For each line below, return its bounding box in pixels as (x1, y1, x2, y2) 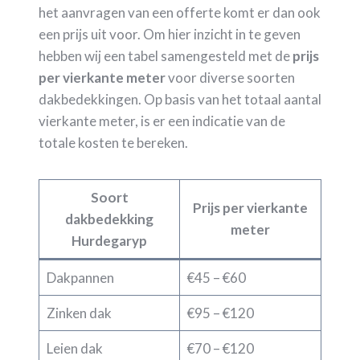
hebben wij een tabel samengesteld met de (39, 47, 292, 64)
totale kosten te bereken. (39, 133, 188, 151)
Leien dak (46, 339, 103, 357)
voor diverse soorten (166, 68, 295, 86)
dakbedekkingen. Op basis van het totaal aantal (39, 90, 321, 108)
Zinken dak (46, 304, 112, 321)
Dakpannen (46, 268, 114, 286)
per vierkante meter (39, 68, 166, 86)
